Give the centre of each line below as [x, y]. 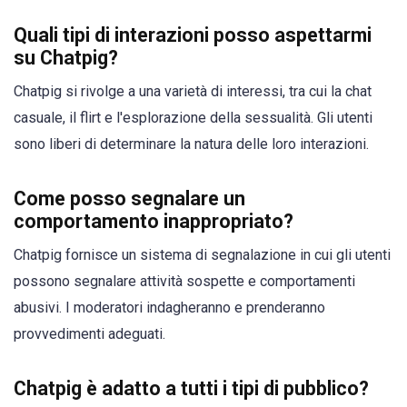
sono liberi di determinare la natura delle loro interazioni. [191, 144]
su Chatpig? [66, 57]
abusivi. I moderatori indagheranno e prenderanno [169, 307]
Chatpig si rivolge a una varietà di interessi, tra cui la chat [193, 91]
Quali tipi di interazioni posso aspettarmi [193, 35]
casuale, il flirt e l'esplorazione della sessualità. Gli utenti [193, 117]
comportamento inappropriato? [154, 221]
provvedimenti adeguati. [89, 333]
